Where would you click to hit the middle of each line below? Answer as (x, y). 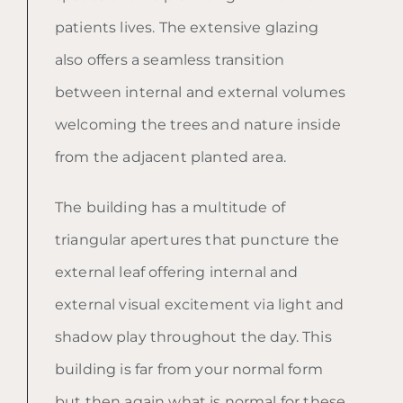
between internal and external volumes (200, 92)
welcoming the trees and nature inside (198, 124)
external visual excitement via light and (200, 304)
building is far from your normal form (189, 369)
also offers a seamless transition (170, 59)
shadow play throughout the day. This (193, 336)
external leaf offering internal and (177, 272)
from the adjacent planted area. (170, 157)
